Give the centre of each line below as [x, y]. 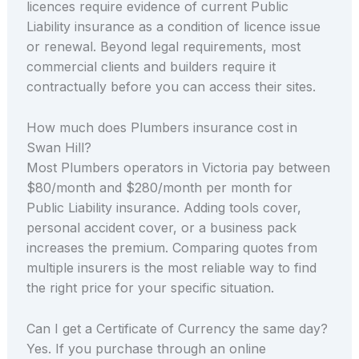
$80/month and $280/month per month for [159, 187]
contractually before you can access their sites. [171, 87]
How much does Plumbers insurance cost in [161, 127]
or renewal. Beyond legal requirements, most [163, 47]
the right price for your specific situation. [150, 287]
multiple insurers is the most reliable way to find [171, 267]
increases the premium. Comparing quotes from [171, 247]
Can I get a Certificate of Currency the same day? [177, 328]
